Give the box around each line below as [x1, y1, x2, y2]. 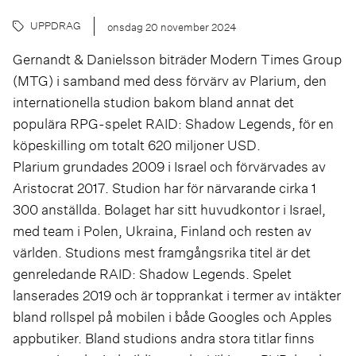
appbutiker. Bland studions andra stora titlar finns [13, 328, 315, 347]
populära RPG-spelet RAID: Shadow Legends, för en [13, 114, 334, 133]
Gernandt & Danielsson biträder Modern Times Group [13, 49, 342, 68]
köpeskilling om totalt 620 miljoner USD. [13, 135, 261, 154]
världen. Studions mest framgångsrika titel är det [13, 242, 311, 261]
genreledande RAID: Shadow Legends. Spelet [13, 264, 292, 283]
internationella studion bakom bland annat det [13, 92, 294, 111]
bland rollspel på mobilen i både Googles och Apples [13, 307, 332, 326]
